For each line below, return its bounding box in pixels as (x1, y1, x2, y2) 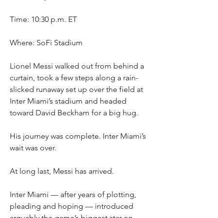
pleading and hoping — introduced (10, 201, 133, 211)
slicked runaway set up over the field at (10, 85, 143, 94)
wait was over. (10, 143, 56, 152)
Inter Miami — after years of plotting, (10, 190, 136, 199)
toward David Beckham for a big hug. (10, 108, 138, 117)
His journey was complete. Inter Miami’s (10, 131, 146, 141)
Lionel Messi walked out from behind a (10, 61, 144, 71)
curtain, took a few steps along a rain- (10, 73, 138, 82)
